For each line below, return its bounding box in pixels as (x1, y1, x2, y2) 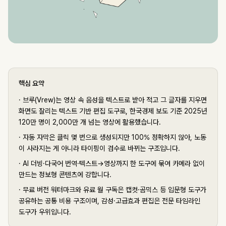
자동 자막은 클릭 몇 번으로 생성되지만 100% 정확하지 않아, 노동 (23, 133, 206, 142)
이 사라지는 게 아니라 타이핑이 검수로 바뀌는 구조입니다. (19, 144, 180, 153)
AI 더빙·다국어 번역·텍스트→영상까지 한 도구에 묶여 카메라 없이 (23, 159, 205, 168)
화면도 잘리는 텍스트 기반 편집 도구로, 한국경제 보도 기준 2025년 (19, 107, 207, 116)
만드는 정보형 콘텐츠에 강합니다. (19, 171, 111, 179)
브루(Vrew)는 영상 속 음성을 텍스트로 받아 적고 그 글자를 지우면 (23, 96, 207, 104)
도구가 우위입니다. (19, 208, 71, 216)
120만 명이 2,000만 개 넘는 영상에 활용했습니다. (19, 118, 161, 127)
